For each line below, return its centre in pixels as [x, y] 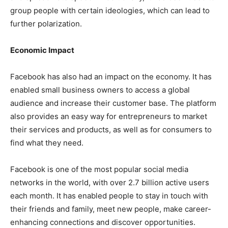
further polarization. [46, 24]
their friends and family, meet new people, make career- [111, 209]
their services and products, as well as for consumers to [111, 130]
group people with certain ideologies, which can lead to [110, 11]
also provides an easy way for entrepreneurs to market [109, 117]
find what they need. [47, 143]
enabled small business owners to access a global [100, 90]
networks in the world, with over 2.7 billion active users [110, 183]
